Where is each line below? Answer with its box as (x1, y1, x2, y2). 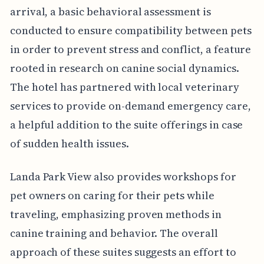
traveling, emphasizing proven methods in (9, 207, 222, 222)
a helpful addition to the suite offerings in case (9, 117, 243, 133)
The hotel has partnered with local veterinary (9, 80, 239, 95)
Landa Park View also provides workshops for (9, 169, 236, 184)
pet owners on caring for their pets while (9, 188, 214, 203)
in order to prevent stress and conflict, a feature (9, 42, 252, 57)
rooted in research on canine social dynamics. (9, 61, 239, 76)
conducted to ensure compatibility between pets (9, 23, 252, 38)
